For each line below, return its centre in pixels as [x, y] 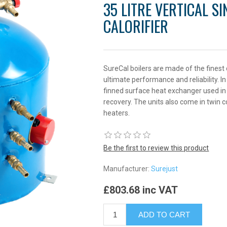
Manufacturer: [127, 169]
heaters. [117, 113]
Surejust [165, 169]
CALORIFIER [136, 26]
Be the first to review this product [156, 148]
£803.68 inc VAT [141, 190]
